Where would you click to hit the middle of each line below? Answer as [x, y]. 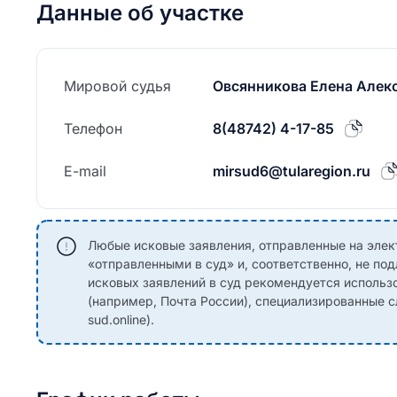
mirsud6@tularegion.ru [292, 171]
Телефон [93, 128]
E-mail [85, 171]
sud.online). [121, 319]
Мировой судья [117, 86]
